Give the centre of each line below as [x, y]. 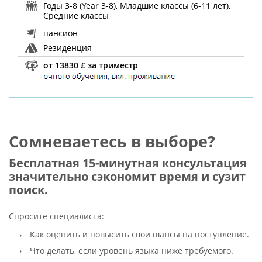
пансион [60, 33]
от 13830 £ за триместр [90, 65]
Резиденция [67, 47]
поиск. [28, 189]
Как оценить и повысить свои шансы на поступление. [139, 235]
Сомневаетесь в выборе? [112, 141]
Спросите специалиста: [56, 216]
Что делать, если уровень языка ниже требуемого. [131, 250]
